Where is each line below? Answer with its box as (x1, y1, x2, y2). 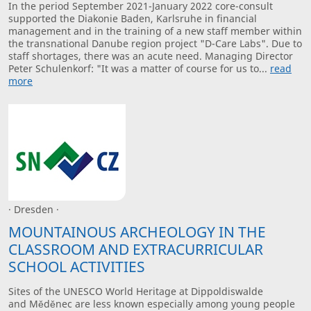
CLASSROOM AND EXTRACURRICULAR (8, 239, 263, 259)
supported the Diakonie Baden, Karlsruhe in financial (8, 11, 257, 25)
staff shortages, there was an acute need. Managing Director (8, 49, 293, 62)
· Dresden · (8, 203, 59, 217)
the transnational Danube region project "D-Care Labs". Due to (8, 36, 302, 50)
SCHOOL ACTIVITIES (8, 256, 145, 276)
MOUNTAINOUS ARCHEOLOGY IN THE (8, 221, 266, 242)
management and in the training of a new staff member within (8, 24, 302, 37)
